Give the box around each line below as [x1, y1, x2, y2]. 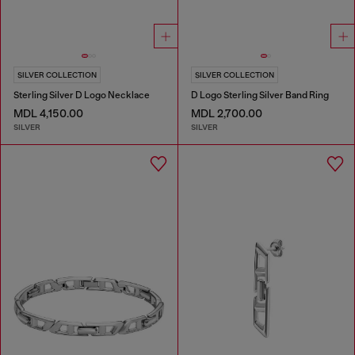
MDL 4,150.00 [13, 106, 83, 120]
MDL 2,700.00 [190, 106, 262, 120]
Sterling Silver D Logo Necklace [13, 89, 150, 101]
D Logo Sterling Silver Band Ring [190, 89, 329, 101]
